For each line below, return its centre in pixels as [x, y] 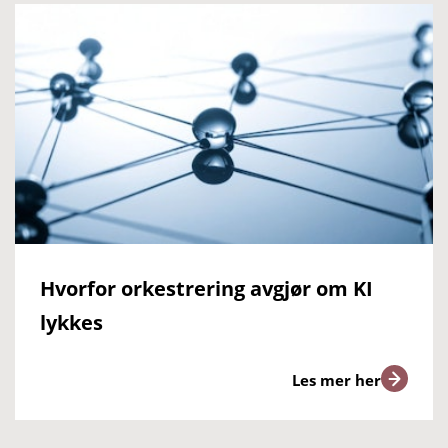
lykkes [71, 323]
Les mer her [336, 379]
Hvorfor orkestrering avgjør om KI [206, 289]
